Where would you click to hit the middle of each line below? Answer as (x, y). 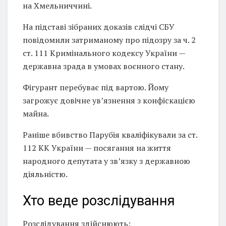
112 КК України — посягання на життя (97, 148)
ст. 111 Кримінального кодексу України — (104, 53)
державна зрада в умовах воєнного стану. (104, 66)
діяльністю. (45, 174)
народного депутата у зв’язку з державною (106, 161)
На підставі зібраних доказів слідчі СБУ (99, 26)
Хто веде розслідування (99, 201)
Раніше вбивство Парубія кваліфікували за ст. (110, 134)
